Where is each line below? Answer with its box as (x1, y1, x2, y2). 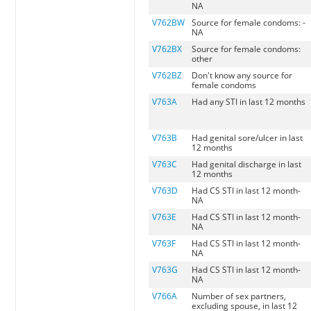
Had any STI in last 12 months (192, 96, 306, 108)
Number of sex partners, (192, 290, 287, 303)
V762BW (152, 17, 185, 29)
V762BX (152, 43, 183, 56)
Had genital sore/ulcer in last (192, 132, 303, 144)
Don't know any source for (192, 69, 293, 82)
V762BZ (152, 69, 183, 82)
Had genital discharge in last (192, 158, 302, 171)
